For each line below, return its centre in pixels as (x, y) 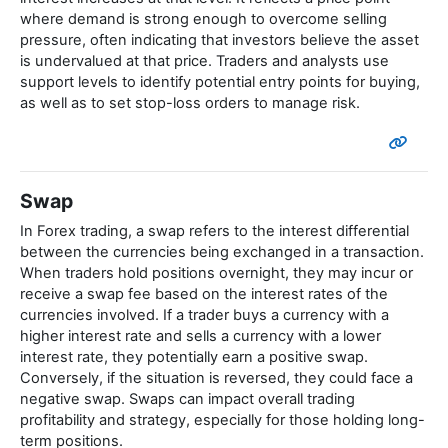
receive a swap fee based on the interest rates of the (204, 294)
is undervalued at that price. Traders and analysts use (204, 61)
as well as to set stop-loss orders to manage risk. (190, 103)
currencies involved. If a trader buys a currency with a (204, 315)
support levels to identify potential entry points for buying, (220, 82)
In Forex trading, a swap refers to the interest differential (214, 231)
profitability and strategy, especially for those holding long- (222, 420)
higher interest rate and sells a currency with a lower (200, 336)
